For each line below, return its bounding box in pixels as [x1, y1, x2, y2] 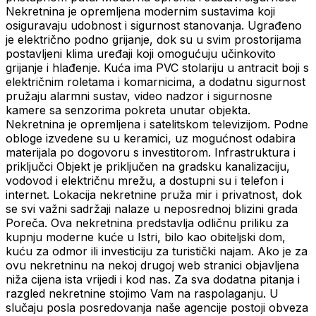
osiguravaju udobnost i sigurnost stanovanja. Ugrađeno [6, 18, 302, 33]
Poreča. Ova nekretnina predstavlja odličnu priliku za [6, 216, 288, 231]
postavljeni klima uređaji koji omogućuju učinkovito [6, 47, 276, 61]
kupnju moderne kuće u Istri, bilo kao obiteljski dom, [6, 230, 286, 245]
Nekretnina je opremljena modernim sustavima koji [6, 4, 275, 19]
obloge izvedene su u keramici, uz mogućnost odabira [6, 131, 296, 146]
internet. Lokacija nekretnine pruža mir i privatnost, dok [6, 188, 302, 202]
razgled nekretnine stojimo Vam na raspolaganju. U [6, 286, 279, 301]
